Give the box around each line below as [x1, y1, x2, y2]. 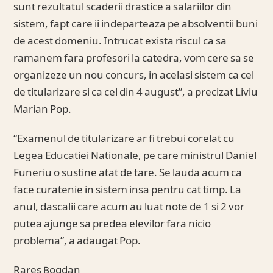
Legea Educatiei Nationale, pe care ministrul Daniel [13, 149, 257, 164]
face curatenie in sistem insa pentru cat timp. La [13, 183, 242, 198]
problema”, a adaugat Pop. [13, 234, 141, 249]
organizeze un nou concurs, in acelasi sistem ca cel [13, 68, 255, 83]
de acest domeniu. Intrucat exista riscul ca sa [13, 34, 227, 49]
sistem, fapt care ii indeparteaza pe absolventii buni [13, 17, 258, 32]
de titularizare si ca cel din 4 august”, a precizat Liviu [13, 85, 258, 101]
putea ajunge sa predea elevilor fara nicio [13, 217, 211, 232]
